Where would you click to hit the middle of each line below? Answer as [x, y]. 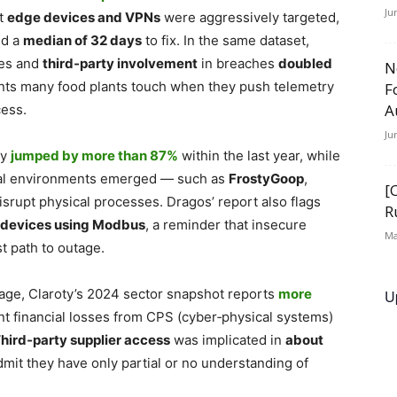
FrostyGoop [266, 179]
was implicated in [228, 340]
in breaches [238, 63]
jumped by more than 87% [94, 156]
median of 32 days [82, 40]
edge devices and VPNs [84, 17]
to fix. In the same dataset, [226, 40]
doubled [305, 63]
